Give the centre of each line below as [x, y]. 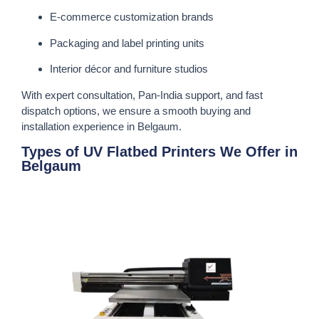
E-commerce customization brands [132, 17]
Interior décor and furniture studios [129, 69]
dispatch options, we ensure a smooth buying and [136, 110]
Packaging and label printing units [127, 43]
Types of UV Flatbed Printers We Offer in [159, 151]
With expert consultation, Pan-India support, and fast [142, 95]
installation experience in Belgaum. [101, 126]
